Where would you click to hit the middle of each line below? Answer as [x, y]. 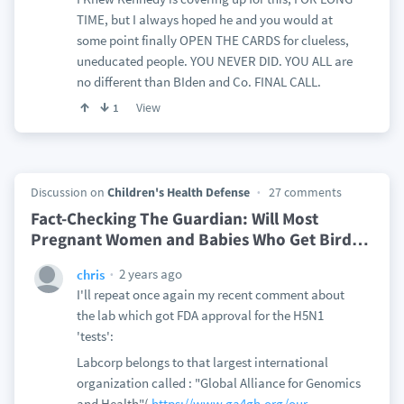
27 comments [305, 192]
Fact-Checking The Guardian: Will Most [174, 218]
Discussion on [69, 192]
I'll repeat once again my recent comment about [210, 294]
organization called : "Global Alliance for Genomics [218, 383]
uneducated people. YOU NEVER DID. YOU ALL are [214, 61]
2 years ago [149, 274]
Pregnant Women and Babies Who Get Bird [191, 239]
